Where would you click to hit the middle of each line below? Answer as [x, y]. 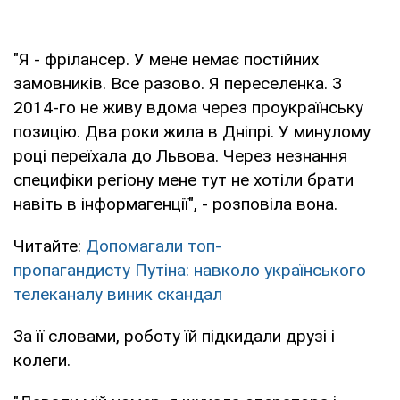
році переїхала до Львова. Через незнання [180, 155]
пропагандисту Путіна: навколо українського [190, 270]
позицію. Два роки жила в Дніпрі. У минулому [192, 131]
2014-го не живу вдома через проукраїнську [188, 107]
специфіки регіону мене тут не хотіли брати [183, 179]
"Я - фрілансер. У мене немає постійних [166, 59]
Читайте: [50, 246]
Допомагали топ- [154, 246]
